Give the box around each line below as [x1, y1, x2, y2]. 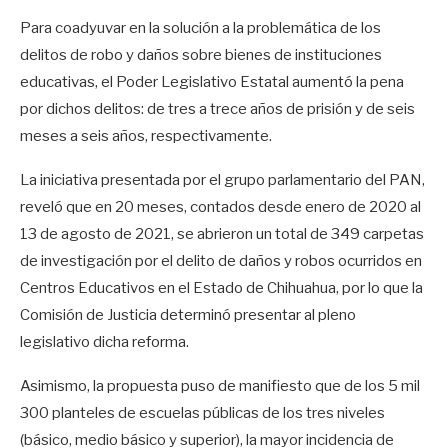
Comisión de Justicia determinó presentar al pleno [20, 306, 356, 324]
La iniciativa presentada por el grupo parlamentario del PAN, [20, 171, 425, 189]
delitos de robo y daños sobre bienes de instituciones [20, 46, 382, 64]
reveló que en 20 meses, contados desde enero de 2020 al [20, 198, 421, 216]
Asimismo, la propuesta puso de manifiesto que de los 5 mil [20, 377, 420, 395]
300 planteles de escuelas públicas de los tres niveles [20, 404, 385, 422]
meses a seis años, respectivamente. [20, 127, 272, 145]
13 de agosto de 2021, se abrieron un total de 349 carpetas [20, 225, 424, 243]
